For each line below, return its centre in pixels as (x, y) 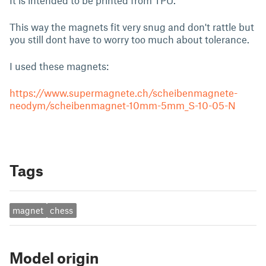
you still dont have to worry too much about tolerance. (129, 39)
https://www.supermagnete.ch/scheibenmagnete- (123, 93)
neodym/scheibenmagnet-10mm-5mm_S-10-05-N (123, 105)
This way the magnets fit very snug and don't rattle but (132, 27)
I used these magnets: (59, 66)
